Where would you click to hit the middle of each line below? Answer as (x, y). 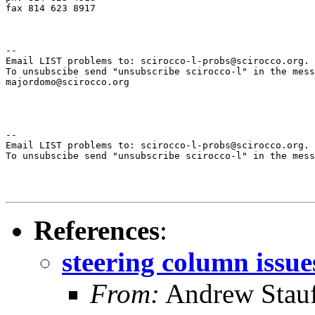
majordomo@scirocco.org (67, 82)
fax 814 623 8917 (51, 8)
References (97, 230)
